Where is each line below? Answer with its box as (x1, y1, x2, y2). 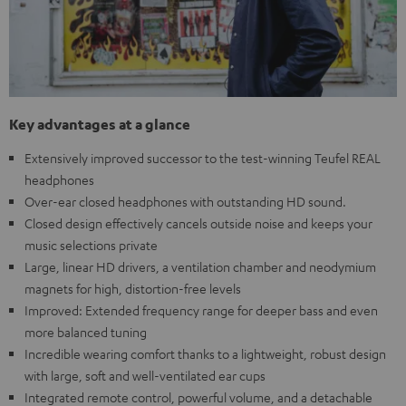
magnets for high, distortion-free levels (24, 280, 241, 297)
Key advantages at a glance (9, 115, 190, 134)
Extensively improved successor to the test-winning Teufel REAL (24, 150, 381, 167)
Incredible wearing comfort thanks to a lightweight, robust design (24, 345, 386, 362)
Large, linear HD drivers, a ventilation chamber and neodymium (24, 258, 376, 275)
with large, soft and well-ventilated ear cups (24, 367, 266, 384)
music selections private (24, 237, 158, 254)
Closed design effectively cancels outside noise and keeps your (24, 215, 372, 232)
